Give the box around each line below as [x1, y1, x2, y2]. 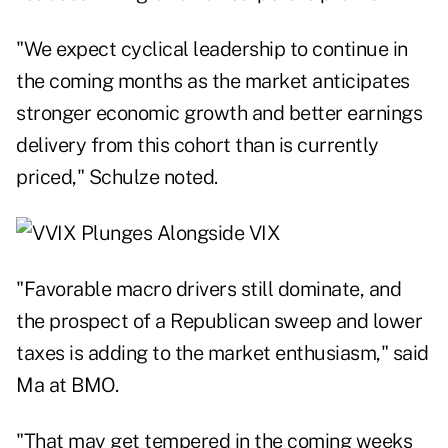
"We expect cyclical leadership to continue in [16, 37, 408, 62]
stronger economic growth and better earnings [16, 101, 422, 126]
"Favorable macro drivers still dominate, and [16, 277, 401, 302]
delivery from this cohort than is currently [16, 133, 379, 158]
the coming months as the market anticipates [16, 69, 410, 94]
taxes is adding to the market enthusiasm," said [16, 341, 429, 366]
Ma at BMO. [16, 373, 118, 398]
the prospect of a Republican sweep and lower [16, 309, 422, 334]
